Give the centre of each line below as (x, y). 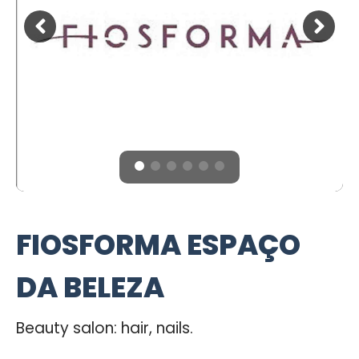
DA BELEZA (90, 287)
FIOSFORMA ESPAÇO (158, 245)
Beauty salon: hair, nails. (105, 328)
